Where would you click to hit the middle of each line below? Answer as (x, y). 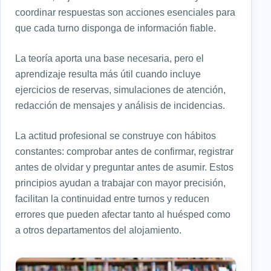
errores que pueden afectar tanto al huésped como (123, 214)
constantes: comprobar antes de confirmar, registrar (124, 151)
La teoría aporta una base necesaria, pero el (109, 58)
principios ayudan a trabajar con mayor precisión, (120, 182)
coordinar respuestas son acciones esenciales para (125, 12)
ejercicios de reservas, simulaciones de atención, (120, 89)
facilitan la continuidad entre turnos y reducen (112, 198)
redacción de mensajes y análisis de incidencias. (120, 105)
